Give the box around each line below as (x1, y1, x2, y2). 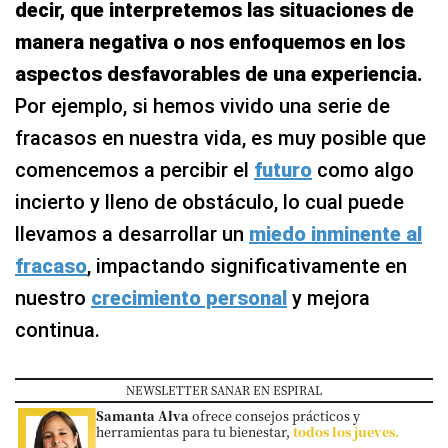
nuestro (15, 286, 86, 311)
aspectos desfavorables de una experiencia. (15, 62, 423, 87)
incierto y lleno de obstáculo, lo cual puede (15, 190, 404, 215)
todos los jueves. (293, 422, 399, 442)
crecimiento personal (91, 286, 287, 311)
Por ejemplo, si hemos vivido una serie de (15, 94, 390, 119)
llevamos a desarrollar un (15, 222, 249, 247)
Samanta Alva (96, 406, 189, 426)
